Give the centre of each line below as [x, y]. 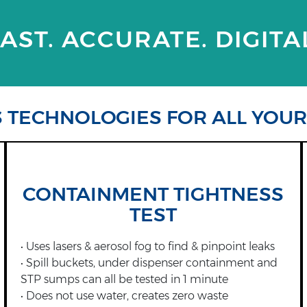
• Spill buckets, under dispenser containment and [149, 262]
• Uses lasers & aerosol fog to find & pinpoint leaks [148, 246]
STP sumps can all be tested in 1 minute [125, 279]
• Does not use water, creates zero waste [125, 295]
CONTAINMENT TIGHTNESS [153, 194]
